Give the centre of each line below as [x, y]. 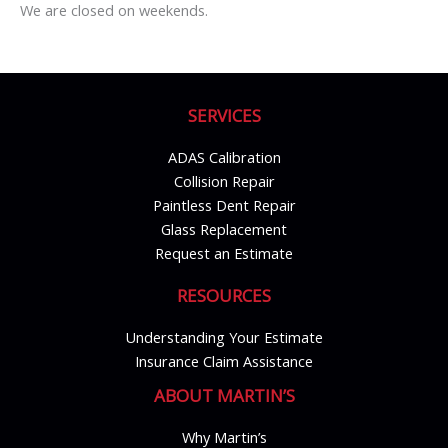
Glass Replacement [224, 228]
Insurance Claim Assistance [224, 360]
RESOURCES [224, 295]
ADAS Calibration [224, 156]
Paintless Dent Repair [224, 204]
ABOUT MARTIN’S [224, 395]
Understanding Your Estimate [224, 336]
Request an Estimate [224, 252]
